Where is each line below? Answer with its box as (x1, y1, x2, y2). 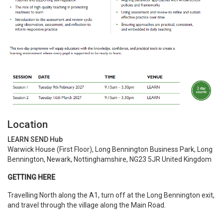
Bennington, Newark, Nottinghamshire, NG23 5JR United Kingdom (7, 155, 212, 163)
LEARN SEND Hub (7, 135, 63, 143)
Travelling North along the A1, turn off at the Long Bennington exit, (7, 191, 215, 199)
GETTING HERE (7, 173, 55, 181)
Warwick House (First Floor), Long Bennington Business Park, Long (7, 145, 213, 153)
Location (7, 118, 48, 130)
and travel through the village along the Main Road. (7, 201, 167, 209)
